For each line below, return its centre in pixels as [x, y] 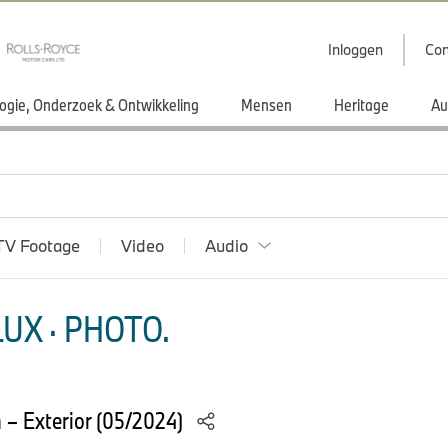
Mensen [266, 104]
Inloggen [355, 49]
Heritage [361, 104]
